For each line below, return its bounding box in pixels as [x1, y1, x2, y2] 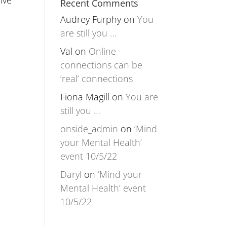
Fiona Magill [60, 91, 110, 103]
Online [89, 45, 117, 58]
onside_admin [60, 123, 119, 135]
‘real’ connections [60, 72, 133, 85]
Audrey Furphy [60, 13, 122, 26]
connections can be [60, 59, 143, 71]
